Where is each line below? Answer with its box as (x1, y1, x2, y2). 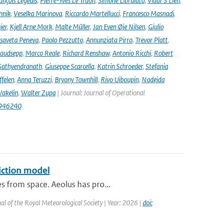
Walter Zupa (21, 88, 56, 97)
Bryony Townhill (54, 75, 98, 84)
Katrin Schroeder (97, 62, 143, 71)
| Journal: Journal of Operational (55, 88, 145, 97)
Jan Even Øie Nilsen (92, 22, 145, 31)
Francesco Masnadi (122, 9, 174, 18)
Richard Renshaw (62, 48, 109, 58)
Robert (153, 48, 173, 58)
